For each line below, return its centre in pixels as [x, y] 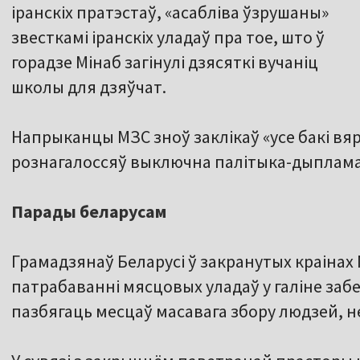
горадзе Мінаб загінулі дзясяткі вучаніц [165, 62]
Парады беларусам [89, 212]
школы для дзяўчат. [89, 87]
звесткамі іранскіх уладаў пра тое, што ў [168, 37]
